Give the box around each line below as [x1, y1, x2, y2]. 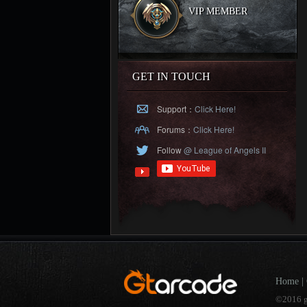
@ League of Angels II [182, 144, 266, 156]
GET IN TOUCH [132, 71, 210, 82]
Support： [157, 103, 195, 114]
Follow [157, 144, 182, 156]
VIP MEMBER [188, 6, 247, 16]
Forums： [157, 123, 193, 135]
